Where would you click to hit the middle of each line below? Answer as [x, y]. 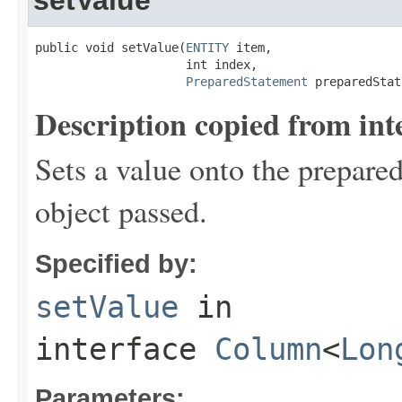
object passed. [121, 210]
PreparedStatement [247, 81]
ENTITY [207, 47]
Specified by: [116, 263]
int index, [146, 64]
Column [268, 349]
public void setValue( [110, 47]
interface [125, 349]
